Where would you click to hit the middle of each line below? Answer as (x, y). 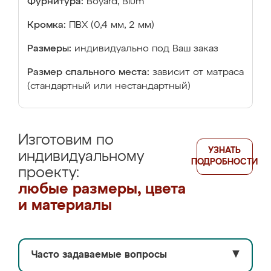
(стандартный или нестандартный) (109, 87)
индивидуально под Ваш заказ (146, 49)
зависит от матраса (198, 73)
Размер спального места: (88, 73)
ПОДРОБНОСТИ (225, 162)
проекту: (49, 173)
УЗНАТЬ (225, 151)
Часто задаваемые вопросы (99, 255)
